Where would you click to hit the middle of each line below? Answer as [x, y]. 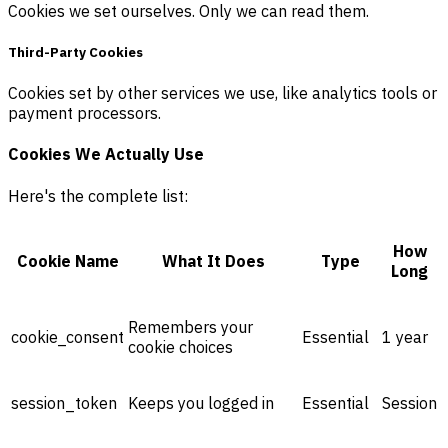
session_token [64, 402]
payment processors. [84, 113]
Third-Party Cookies [75, 51]
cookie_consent [67, 336]
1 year [405, 336]
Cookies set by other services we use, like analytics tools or [222, 93]
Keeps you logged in [201, 402]
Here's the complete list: [98, 195]
